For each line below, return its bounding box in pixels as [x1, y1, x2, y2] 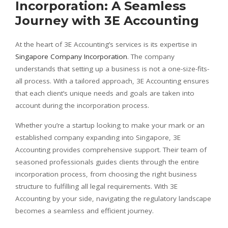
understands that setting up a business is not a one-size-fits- [15, 64, 209, 73]
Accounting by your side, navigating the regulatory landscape [15, 193, 211, 203]
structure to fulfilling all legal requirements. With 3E [15, 181, 178, 191]
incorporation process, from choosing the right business [15, 169, 197, 179]
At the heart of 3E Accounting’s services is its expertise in [15, 39, 197, 49]
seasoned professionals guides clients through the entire [15, 157, 199, 166]
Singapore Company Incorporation [15, 51, 127, 61]
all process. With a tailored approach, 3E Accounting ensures [15, 76, 209, 85]
